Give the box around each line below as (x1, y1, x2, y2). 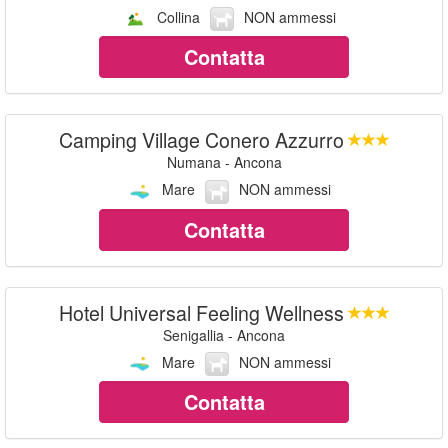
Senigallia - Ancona (163, 324, 285, 345)
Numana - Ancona (166, 152, 282, 173)
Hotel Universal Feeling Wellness (58, 297, 344, 327)
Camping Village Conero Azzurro (58, 125, 344, 155)
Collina (156, 6, 200, 27)
